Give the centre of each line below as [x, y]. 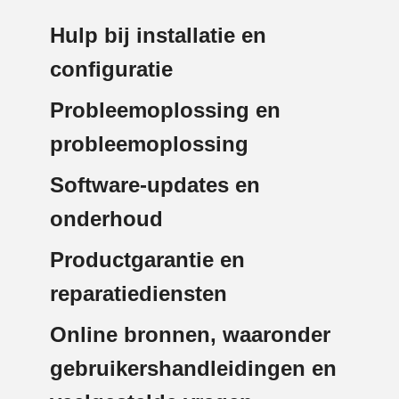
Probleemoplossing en [165, 110]
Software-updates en [155, 185]
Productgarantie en [147, 260]
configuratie [111, 69]
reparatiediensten [138, 294]
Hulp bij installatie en [158, 36]
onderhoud [106, 219]
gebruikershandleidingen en [193, 369]
